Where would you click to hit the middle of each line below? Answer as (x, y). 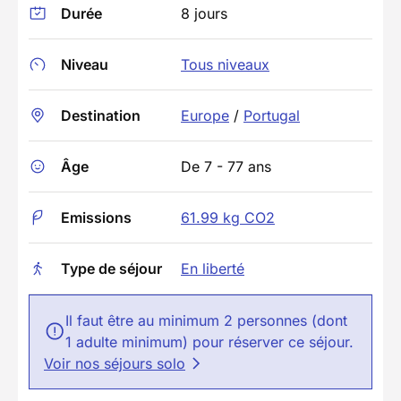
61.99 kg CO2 (228, 218)
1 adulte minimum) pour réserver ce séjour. (209, 342)
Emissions (96, 218)
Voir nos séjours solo (115, 364)
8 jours (204, 14)
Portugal (272, 116)
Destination (101, 116)
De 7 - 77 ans (226, 167)
